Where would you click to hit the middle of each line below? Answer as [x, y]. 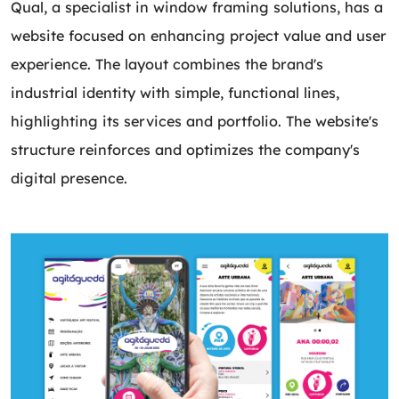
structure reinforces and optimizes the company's [185, 149]
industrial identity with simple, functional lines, [175, 92]
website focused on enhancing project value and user [199, 35]
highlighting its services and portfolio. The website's [195, 121]
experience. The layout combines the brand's [167, 64]
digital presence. [69, 178]
